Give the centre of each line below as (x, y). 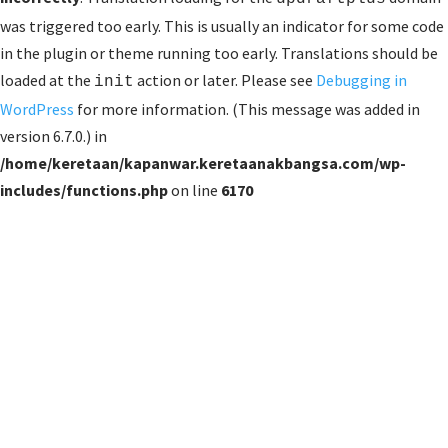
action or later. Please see (225, 80)
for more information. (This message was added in (247, 109)
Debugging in (361, 80)
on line (194, 190)
